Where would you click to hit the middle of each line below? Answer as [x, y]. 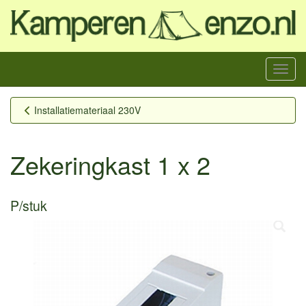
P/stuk [29, 205]
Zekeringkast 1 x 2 [110, 164]
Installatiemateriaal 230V [87, 110]
